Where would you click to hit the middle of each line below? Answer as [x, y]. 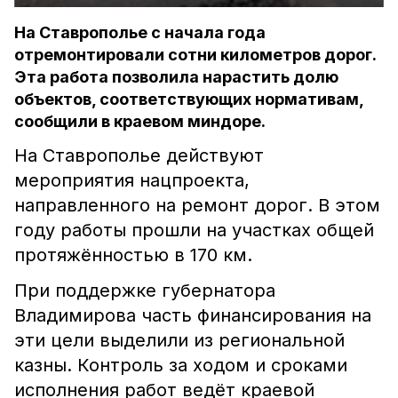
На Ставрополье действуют [139, 155]
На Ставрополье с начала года [140, 32]
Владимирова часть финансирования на [193, 315]
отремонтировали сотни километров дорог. [195, 55]
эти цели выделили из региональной [179, 340]
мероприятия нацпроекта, [132, 180]
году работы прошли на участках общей [194, 230]
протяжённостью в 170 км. [136, 255]
